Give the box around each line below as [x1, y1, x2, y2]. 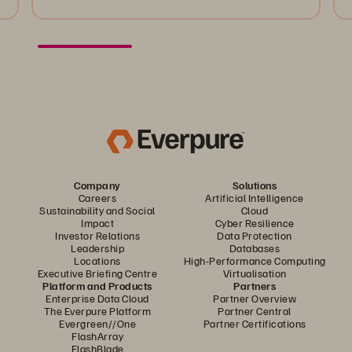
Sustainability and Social [39, 203, 156, 218]
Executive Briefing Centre [37, 266, 158, 280]
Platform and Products [42, 279, 152, 293]
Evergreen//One [59, 317, 136, 331]
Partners [233, 279, 276, 293]
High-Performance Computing [183, 254, 326, 268]
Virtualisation [222, 266, 287, 280]
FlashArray [71, 329, 123, 343]
